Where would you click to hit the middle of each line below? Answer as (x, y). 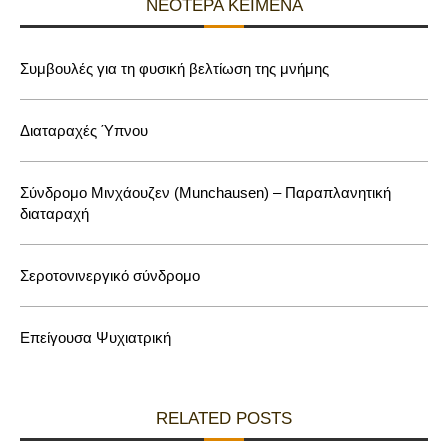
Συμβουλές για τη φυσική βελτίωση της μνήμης (174, 68)
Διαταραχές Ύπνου (84, 130)
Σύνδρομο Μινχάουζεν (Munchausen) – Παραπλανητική (205, 192)
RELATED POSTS (224, 418)
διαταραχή (54, 213)
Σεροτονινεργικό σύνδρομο (110, 275)
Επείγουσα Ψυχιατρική (95, 337)
